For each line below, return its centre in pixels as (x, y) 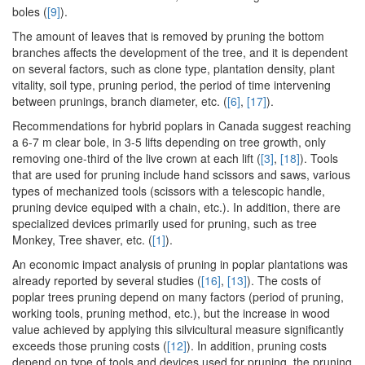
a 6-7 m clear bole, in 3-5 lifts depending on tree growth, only (169, 142)
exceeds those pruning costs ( (90, 346)
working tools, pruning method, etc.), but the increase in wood (171, 313)
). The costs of (284, 281)
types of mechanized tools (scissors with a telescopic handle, (169, 191)
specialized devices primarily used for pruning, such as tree (165, 224)
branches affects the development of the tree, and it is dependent (180, 53)
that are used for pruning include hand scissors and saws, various (181, 175)
